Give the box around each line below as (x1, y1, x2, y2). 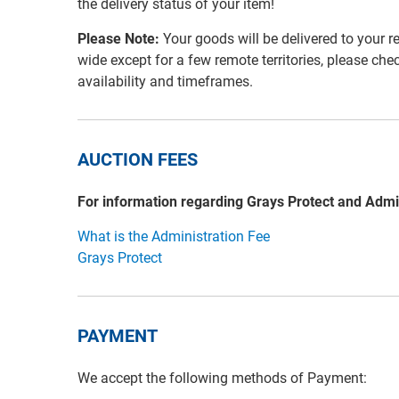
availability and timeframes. (77, 73, 253, 91)
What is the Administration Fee (77, 228, 270, 246)
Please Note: (77, 30, 159, 48)
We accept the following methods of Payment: (77, 370, 367, 387)
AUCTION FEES (77, 149, 198, 171)
